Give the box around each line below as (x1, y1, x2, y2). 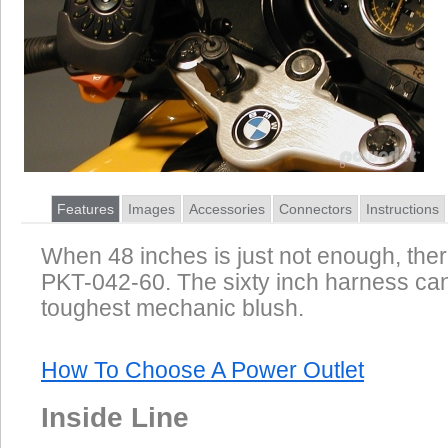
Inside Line (41, 401, 189, 434)
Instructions (366, 201, 439, 217)
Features (57, 201, 114, 217)
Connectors (279, 201, 352, 217)
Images (128, 201, 175, 217)
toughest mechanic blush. (41, 296, 304, 321)
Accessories (189, 201, 265, 217)
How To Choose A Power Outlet (41, 358, 364, 383)
